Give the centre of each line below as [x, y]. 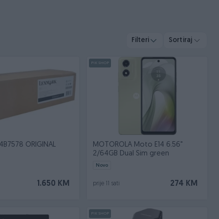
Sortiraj [180, 40]
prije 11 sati [106, 184]
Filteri [141, 40]
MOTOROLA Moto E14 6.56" [138, 145]
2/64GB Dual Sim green [131, 154]
